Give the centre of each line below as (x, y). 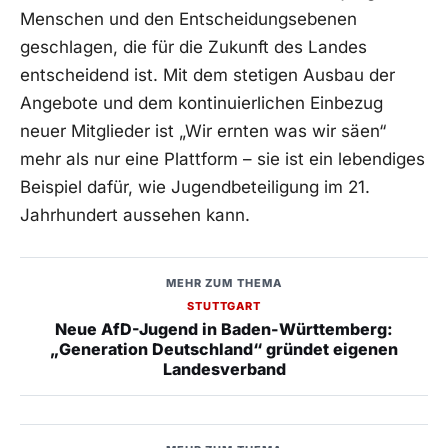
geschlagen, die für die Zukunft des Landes (193, 47)
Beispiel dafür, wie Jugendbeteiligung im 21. (195, 187)
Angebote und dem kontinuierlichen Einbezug (201, 103)
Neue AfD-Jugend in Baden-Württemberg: (224, 329)
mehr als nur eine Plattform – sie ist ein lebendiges (222, 159)
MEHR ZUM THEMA (224, 283)
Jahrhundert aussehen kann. (135, 215)
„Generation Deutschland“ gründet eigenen (224, 349)
